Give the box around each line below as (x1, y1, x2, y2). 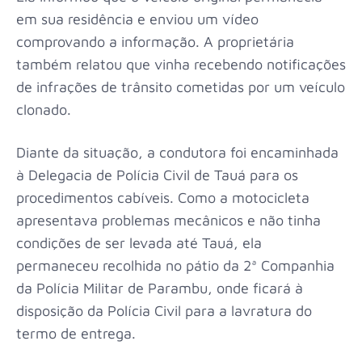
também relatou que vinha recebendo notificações (16, 56, 346, 74)
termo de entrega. (16, 325, 136, 343)
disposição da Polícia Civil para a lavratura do (16, 302, 312, 320)
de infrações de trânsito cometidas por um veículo (16, 78, 345, 96)
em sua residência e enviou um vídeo (16, 11, 259, 28)
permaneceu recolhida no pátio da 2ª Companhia (16, 257, 335, 275)
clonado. (16, 101, 71, 119)
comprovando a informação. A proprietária (16, 33, 294, 51)
